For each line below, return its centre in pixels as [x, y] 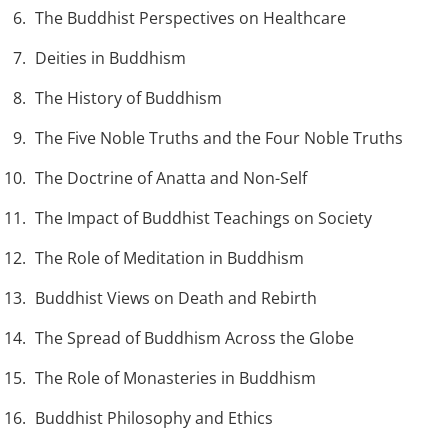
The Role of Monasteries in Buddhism [175, 378]
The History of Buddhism [128, 98]
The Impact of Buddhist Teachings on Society [203, 218]
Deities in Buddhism [110, 58]
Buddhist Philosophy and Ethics [154, 418]
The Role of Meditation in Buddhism [169, 258]
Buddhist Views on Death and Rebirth [176, 298]
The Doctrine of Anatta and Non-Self [171, 178]
